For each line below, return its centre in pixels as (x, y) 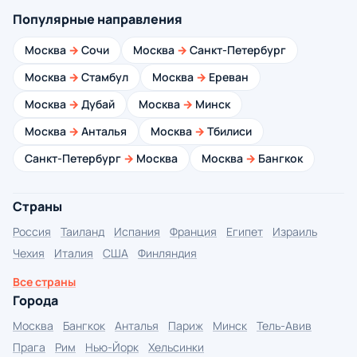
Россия (32, 231)
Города (35, 300)
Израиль (295, 231)
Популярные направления (98, 19)
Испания (137, 231)
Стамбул (104, 77)
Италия (74, 253)
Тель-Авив (284, 326)
